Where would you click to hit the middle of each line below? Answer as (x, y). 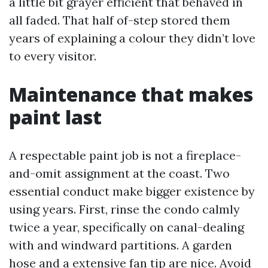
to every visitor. (53, 56)
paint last (55, 117)
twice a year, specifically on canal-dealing (127, 227)
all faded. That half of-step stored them (120, 20)
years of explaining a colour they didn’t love (132, 38)
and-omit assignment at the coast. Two (119, 173)
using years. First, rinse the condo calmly (124, 209)
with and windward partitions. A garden (121, 245)
